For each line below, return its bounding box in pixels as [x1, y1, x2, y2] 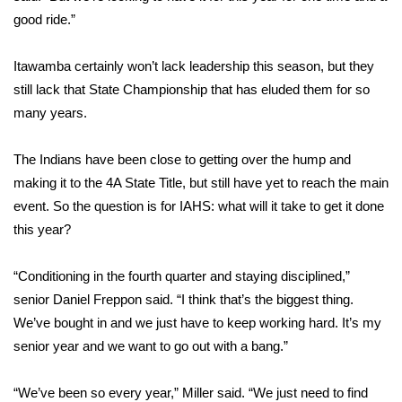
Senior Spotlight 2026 [36, 126, 181, 145]
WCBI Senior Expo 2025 [36, 38, 193, 57]
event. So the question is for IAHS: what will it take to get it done [13, 198, 384, 214]
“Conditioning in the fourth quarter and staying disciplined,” [13, 268, 350, 284]
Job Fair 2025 [36, 82, 123, 101]
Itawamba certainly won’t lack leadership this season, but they [13, 58, 374, 74]
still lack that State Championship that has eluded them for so [13, 82, 370, 97]
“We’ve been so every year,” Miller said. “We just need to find [13, 385, 368, 400]
